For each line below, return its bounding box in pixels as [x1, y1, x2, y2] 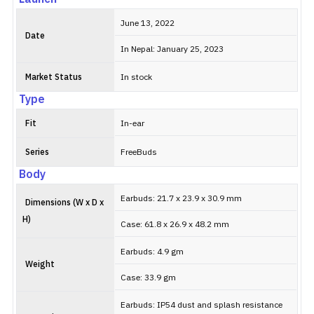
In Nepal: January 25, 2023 [121, 43, 224, 56]
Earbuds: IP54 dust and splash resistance [121, 299, 282, 312]
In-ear [121, 117, 144, 130]
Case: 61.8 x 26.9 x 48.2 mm [121, 218, 229, 231]
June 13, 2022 [121, 17, 175, 30]
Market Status [25, 71, 82, 84]
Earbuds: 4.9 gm [121, 245, 184, 259]
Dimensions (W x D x [25, 196, 104, 210]
